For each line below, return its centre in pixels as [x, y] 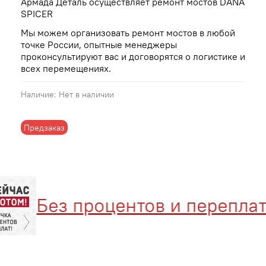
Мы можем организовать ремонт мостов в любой [128, 33]
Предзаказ [45, 127]
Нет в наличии [86, 95]
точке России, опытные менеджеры [99, 45]
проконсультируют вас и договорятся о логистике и [133, 57]
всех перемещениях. [66, 69]
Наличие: [39, 95]
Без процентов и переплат [137, 205]
